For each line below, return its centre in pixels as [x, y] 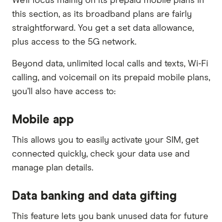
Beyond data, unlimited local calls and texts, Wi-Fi [110, 64]
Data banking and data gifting [94, 196]
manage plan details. [53, 168]
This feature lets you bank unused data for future [110, 216]
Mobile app [43, 120]
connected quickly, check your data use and [101, 154]
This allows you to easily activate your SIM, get [105, 140]
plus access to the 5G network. [74, 42]
